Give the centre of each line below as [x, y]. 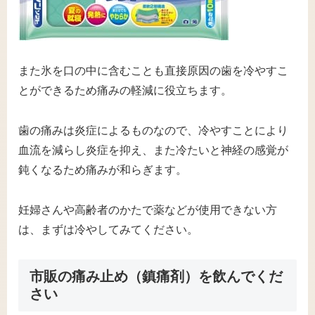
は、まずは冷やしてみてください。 [108, 229]
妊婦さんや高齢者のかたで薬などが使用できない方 [148, 210]
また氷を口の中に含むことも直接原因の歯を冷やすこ [153, 71]
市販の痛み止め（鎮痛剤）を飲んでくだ [156, 277]
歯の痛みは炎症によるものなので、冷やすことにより [153, 130]
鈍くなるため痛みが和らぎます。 [103, 169]
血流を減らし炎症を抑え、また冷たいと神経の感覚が [153, 150]
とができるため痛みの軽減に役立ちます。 [125, 91]
